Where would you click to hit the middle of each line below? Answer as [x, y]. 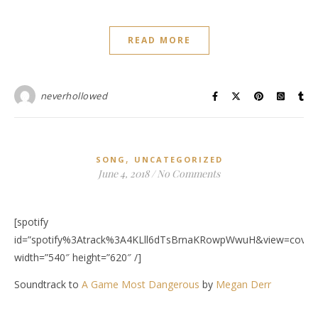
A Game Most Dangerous [141, 284]
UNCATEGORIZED [178, 159]
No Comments [188, 174]
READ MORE [159, 40]
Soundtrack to [48, 284]
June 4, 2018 [124, 174]
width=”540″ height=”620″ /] [78, 257]
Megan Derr [243, 284]
